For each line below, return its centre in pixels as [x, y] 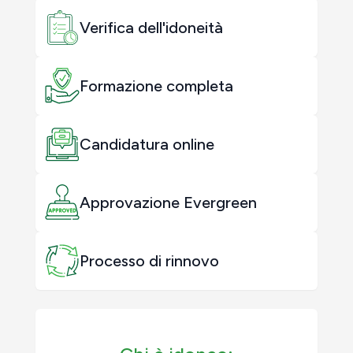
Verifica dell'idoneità [151, 28]
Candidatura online [147, 144]
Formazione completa [156, 86]
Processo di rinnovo [149, 261]
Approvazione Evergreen [168, 203]
